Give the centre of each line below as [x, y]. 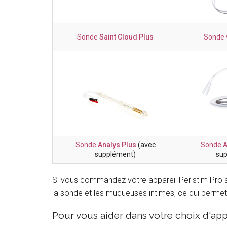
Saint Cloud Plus [126, 37]
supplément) [115, 154]
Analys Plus [117, 145]
